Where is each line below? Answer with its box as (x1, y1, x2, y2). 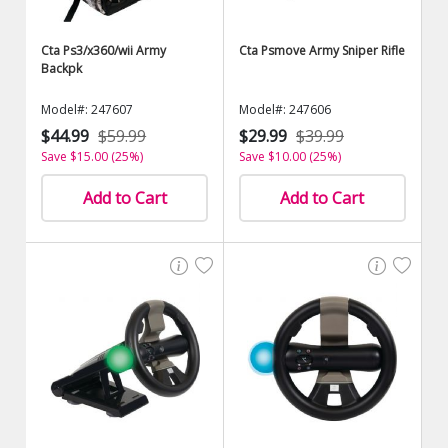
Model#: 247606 (239, 101, 331, 118)
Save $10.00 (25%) (239, 148, 341, 165)
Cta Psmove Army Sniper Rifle (239, 42, 405, 59)
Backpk (41, 60, 83, 77)
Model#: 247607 (41, 101, 134, 118)
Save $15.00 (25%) (41, 148, 144, 165)
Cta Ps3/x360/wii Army (41, 42, 167, 59)
